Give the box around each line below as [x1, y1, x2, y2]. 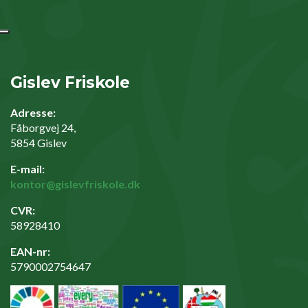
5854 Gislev [10, 136, 67, 150]
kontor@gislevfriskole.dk [10, 177, 140, 191]
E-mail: [10, 162, 45, 176]
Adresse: [10, 106, 56, 120]
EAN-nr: [10, 245, 50, 258]
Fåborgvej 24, [10, 121, 76, 135]
